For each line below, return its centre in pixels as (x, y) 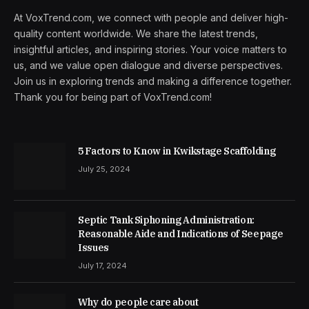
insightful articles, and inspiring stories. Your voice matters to (150, 50)
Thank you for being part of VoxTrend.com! (113, 97)
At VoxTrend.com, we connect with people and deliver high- (151, 18)
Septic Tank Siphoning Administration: (167, 220)
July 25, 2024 (104, 169)
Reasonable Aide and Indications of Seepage (181, 234)
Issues (93, 248)
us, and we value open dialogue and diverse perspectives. (148, 66)
